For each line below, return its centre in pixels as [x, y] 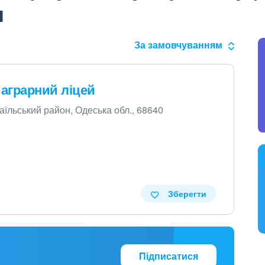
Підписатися [168, 256]
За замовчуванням [178, 45]
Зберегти [187, 193]
